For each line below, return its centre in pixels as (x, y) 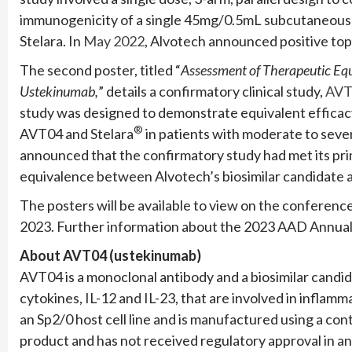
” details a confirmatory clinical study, (212, 91)
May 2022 (114, 40)
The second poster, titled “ (100, 70)
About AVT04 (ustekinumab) (110, 255)
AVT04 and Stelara (77, 133)
